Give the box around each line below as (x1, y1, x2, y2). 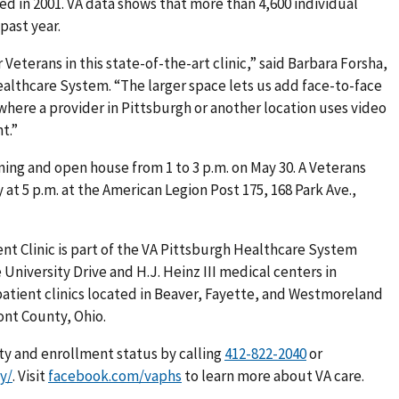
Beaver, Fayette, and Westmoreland (154, 284, 383, 304)
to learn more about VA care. (182, 365, 364, 386)
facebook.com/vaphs (48, 365, 182, 386)
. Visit (12, 365, 48, 386)
